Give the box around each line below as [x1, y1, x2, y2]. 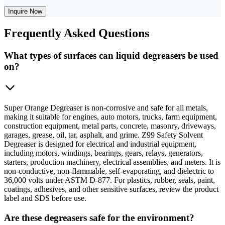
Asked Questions [61, 26, 149, 40]
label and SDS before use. [4, 194, 86, 203]
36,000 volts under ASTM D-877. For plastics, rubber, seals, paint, [4, 176, 215, 185]
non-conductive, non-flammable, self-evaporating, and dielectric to [4, 167, 214, 176]
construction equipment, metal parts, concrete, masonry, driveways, [4, 122, 216, 131]
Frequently [4, 26, 61, 40]
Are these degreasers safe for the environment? [4, 212, 194, 223]
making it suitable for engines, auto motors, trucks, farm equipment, [4, 113, 217, 122]
